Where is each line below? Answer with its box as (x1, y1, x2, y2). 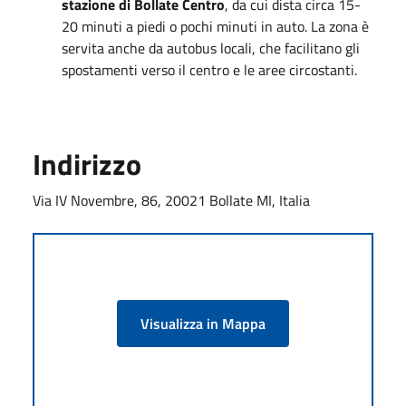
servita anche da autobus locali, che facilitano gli (62, 36, 360, 59)
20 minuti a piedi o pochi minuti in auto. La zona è (62, 14, 369, 37)
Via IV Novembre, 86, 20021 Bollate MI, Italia (33, 188, 310, 211)
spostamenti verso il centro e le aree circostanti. (62, 58, 357, 81)
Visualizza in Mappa (140, 312, 266, 334)
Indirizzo (33, 141, 141, 186)
